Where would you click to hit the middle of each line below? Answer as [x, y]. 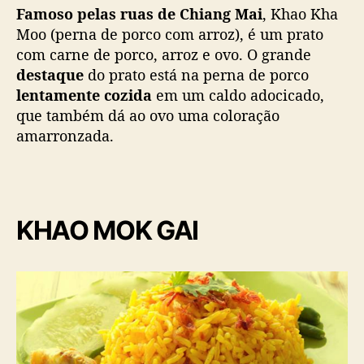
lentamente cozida [84, 95]
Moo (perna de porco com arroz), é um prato [170, 34]
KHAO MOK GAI [108, 231]
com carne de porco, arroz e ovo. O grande [164, 54]
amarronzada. [67, 135]
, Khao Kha [300, 13]
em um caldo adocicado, [238, 95]
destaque [50, 74]
